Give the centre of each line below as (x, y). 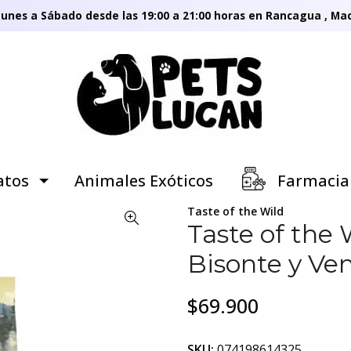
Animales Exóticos (143, 181)
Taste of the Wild (235, 211)
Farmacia (311, 181)
